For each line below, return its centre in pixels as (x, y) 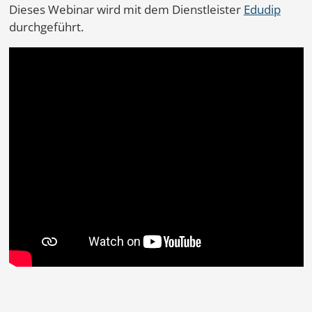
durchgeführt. (46, 27)
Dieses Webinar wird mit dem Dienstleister (126, 10)
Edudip (262, 10)
